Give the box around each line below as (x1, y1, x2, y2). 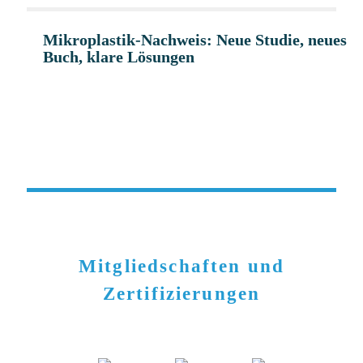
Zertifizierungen (102, 284, 261, 304)
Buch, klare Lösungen (43, 48, 194, 66)
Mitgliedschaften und (78, 256, 285, 276)
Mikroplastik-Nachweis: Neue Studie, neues (43, 31, 347, 49)
